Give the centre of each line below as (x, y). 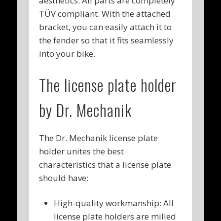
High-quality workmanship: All (114, 203)
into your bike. (67, 54)
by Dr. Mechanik (86, 110)
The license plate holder (108, 85)
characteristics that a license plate (105, 165)
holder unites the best (82, 151)
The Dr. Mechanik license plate (99, 138)
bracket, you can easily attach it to (106, 27)
